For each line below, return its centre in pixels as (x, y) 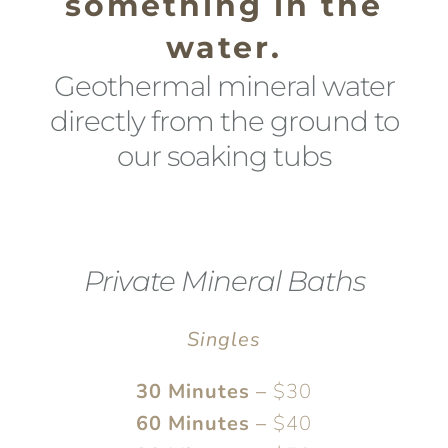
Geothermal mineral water (224, 86)
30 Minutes (193, 391)
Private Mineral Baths (224, 281)
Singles (224, 339)
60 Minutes (193, 423)
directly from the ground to (224, 121)
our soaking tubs (224, 156)
